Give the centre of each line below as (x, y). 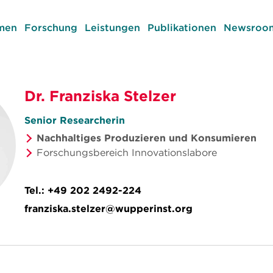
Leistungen (112, 27)
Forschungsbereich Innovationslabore (127, 152)
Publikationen (182, 27)
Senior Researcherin (75, 120)
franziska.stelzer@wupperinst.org (108, 208)
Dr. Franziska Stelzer (100, 96)
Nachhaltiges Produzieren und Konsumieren (147, 138)
